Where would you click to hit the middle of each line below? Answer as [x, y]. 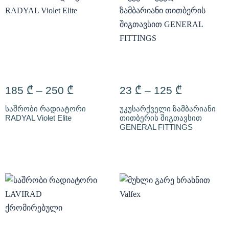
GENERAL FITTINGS [156, 127]
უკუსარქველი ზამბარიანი [168, 109]
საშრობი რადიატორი [45, 109]
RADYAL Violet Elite [38, 118]
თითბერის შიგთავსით [161, 118]
